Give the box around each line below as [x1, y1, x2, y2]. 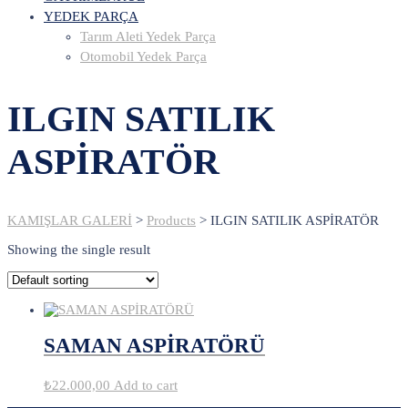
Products [147, 212, 196, 228]
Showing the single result [7, 241, 150, 257]
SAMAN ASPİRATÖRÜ [44, 334, 265, 358]
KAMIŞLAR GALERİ [7, 212, 132, 228]
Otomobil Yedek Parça [80, 49, 207, 65]
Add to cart [114, 378, 178, 393]
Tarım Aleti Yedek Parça [80, 29, 216, 45]
